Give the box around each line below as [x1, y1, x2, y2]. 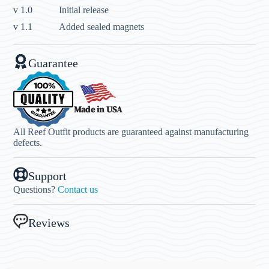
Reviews [28, 216, 70, 229]
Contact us [58, 184, 98, 195]
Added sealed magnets [59, 22, 145, 32]
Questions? [13, 184, 58, 195]
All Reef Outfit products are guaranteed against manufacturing [13, 127, 249, 138]
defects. [13, 138, 43, 148]
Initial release [59, 5, 109, 16]
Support [28, 169, 67, 183]
